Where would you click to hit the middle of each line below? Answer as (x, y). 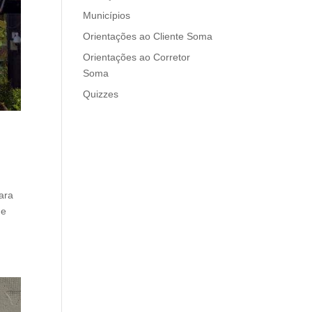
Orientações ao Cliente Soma (148, 36)
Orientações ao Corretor (137, 57)
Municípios (107, 15)
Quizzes (101, 94)
